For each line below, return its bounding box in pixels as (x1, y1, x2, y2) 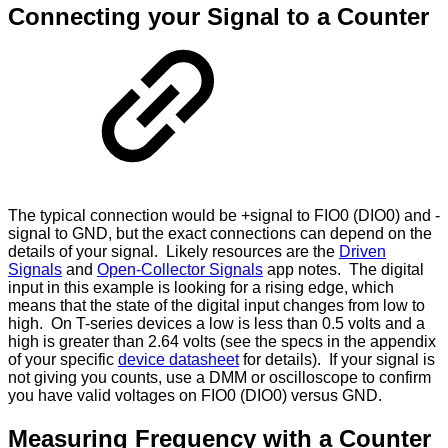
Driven (339, 243, 386, 261)
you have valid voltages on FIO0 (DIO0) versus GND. (8, 387, 382, 405)
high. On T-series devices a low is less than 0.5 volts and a (8, 315, 425, 333)
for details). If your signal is (239, 351, 435, 369)
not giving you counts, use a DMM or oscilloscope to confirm (8, 369, 431, 387)
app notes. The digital (263, 261, 424, 279)
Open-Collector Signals (97, 261, 263, 279)
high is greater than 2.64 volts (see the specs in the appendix (8, 333, 436, 351)
